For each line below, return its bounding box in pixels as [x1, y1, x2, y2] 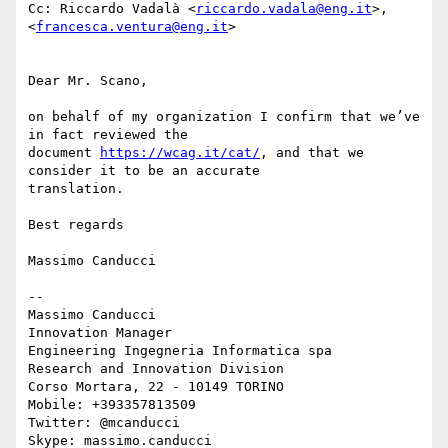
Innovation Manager [28, 325, 172, 341]
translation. [28, 181, 124, 197]
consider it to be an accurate [28, 163, 260, 179]
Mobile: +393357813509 [28, 397, 196, 413]
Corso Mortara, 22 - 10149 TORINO [28, 379, 284, 395]
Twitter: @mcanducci [28, 415, 180, 431]
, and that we [260, 145, 364, 161]
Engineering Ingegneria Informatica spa [28, 343, 332, 359]
